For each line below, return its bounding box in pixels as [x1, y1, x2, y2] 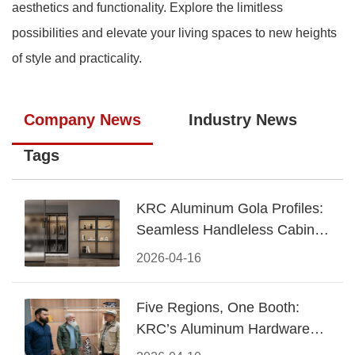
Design [136, 243, 181, 259]
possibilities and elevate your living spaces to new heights [12, 26, 337, 40]
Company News [24, 111, 141, 128]
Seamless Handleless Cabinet [136, 222, 326, 238]
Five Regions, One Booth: [136, 300, 300, 315]
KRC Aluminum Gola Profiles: [136, 200, 323, 216]
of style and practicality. [12, 52, 142, 65]
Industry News [189, 111, 297, 128]
